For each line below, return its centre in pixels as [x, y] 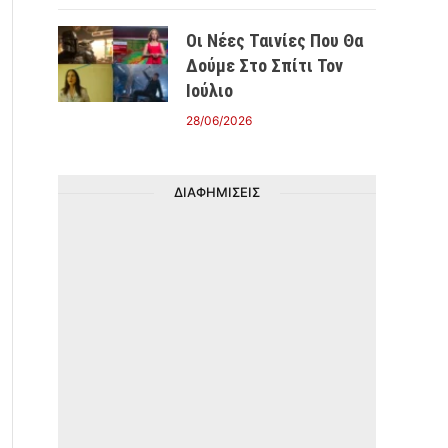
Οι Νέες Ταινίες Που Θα [274, 40]
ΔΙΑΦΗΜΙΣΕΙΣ [217, 192]
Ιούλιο [209, 90]
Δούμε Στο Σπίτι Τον [264, 65]
